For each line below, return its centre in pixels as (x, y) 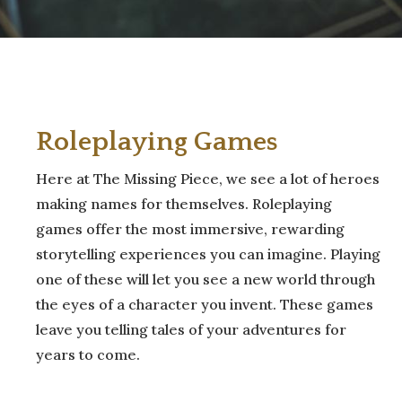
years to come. (88, 354)
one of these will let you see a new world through (205, 279)
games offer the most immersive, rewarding (190, 228)
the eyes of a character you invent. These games (205, 304)
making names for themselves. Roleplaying (184, 203)
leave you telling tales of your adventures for (191, 329)
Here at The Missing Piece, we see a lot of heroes (208, 178)
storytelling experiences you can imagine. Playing (208, 253)
